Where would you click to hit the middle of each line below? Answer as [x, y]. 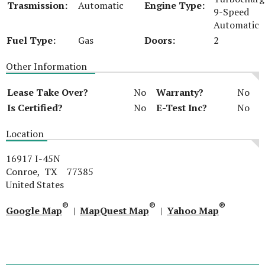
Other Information [46, 66]
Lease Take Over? [48, 92]
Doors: [160, 40]
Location [25, 134]
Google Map [34, 211]
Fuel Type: [31, 40]
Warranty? [180, 92]
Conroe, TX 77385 [50, 172]
